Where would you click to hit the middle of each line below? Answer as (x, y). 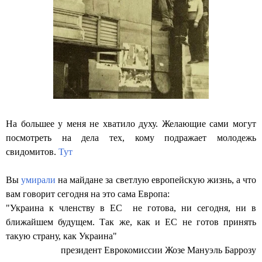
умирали (39, 180)
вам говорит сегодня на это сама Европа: (88, 194)
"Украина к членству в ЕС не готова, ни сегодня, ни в (131, 208)
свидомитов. (32, 152)
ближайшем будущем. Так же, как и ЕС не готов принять (131, 222)
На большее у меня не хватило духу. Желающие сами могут (131, 124)
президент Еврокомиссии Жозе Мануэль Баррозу (158, 250)
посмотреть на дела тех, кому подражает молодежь (131, 138)
